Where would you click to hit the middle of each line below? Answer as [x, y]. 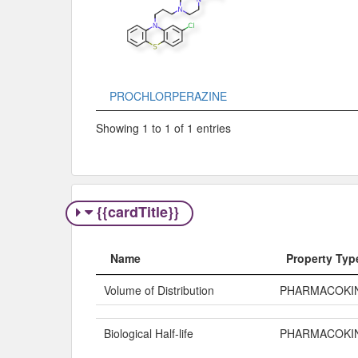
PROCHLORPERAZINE [168, 96]
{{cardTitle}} [137, 212]
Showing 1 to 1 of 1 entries [163, 127]
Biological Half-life [149, 333]
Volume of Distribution [159, 290]
